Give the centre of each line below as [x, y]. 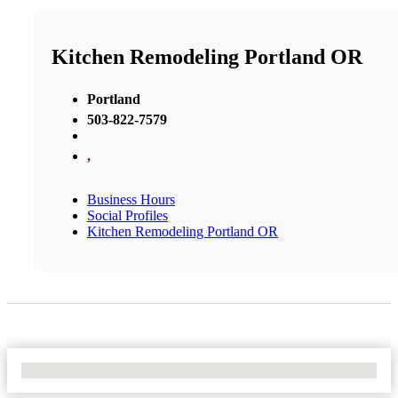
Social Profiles [127, 215]
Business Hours [131, 199]
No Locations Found [80, 370]
